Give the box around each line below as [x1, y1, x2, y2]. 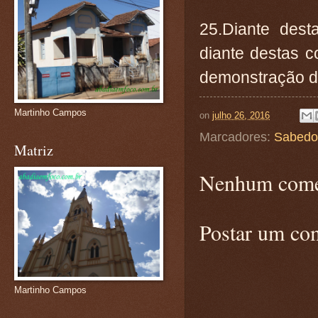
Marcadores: [199, 130, 274, 145]
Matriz [14, 141, 53, 160]
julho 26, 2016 [212, 109, 270, 121]
